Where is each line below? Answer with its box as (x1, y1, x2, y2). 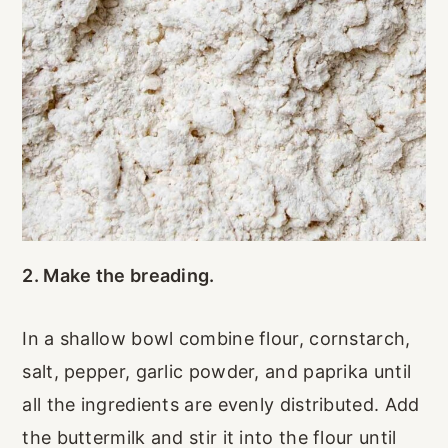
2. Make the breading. (22, 264, 215, 286)
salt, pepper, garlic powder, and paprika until (22, 360, 412, 382)
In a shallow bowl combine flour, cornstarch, (22, 327, 411, 349)
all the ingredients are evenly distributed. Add (22, 393, 420, 415)
